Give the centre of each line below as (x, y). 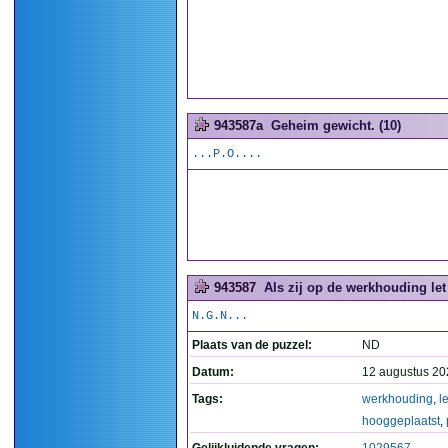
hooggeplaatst (401, 421)
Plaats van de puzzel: (252, 345)
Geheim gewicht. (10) (336, 125)
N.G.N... (220, 316)
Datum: (213, 372)
